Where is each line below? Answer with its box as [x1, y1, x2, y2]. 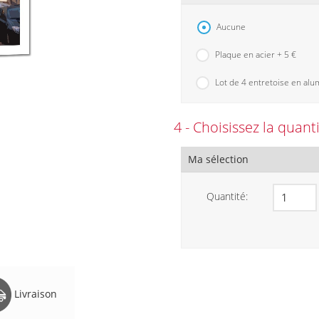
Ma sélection [188, 152, 249, 166]
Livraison [11, 286, 57, 300]
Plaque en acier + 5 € [215, 48, 296, 61]
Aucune [216, 21, 246, 33]
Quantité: [206, 189, 248, 203]
